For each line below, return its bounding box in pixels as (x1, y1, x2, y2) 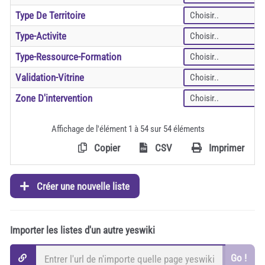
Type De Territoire (15, 9, 85, 22)
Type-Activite (15, 30, 66, 43)
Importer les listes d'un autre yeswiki (10, 224, 155, 237)
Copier (92, 142, 120, 154)
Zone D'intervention (15, 92, 92, 105)
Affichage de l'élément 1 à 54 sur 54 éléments (51, 123, 205, 134)
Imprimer (206, 142, 244, 154)
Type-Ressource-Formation (15, 51, 121, 63)
